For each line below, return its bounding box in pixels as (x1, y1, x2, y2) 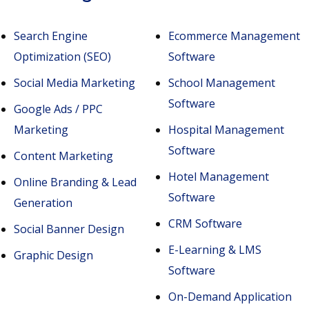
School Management (168, 75, 275, 90)
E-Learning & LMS (168, 242, 261, 257)
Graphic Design (14, 248, 93, 263)
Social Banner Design (14, 221, 124, 237)
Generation (14, 195, 72, 210)
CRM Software (168, 216, 242, 231)
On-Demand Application (168, 289, 292, 304)
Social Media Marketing (14, 75, 135, 90)
